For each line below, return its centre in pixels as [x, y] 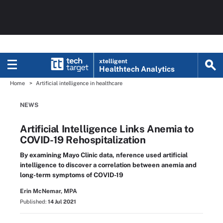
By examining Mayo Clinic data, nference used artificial [104, 155]
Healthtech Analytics [137, 69]
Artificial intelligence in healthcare [79, 83]
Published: [34, 202]
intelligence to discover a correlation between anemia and [108, 165]
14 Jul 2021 [62, 202]
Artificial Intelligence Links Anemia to [107, 129]
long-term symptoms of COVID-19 [72, 175]
